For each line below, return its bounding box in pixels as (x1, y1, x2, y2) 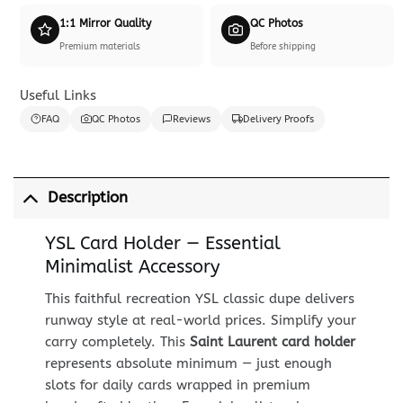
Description (47, 189, 128, 207)
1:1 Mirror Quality (58, 16, 151, 30)
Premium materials (58, 40, 140, 52)
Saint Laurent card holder (189, 334, 355, 351)
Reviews (172, 112, 210, 125)
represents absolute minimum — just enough (44, 355, 332, 372)
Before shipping (250, 40, 316, 52)
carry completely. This (44, 334, 190, 351)
